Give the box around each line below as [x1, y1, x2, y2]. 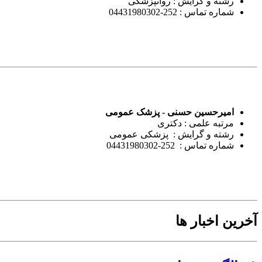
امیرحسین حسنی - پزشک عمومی [105, 106, 234, 117]
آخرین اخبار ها [175, 213, 257, 229]
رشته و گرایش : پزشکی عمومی [109, 129, 234, 139]
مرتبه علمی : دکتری [157, 118, 234, 128]
